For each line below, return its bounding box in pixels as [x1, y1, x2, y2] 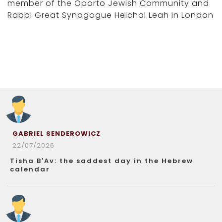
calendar [10, 165, 50, 174]
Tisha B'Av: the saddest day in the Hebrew [10, 156, 193, 166]
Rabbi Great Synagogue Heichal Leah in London [7, 9, 214, 21]
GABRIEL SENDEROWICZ [12, 129, 101, 138]
